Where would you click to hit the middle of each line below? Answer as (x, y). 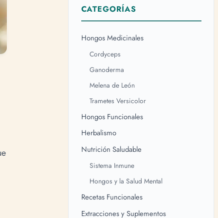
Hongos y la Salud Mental (126, 181)
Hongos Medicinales (112, 38)
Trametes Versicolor (118, 100)
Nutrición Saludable (111, 150)
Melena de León (112, 85)
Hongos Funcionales (112, 117)
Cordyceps (105, 54)
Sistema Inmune (112, 166)
